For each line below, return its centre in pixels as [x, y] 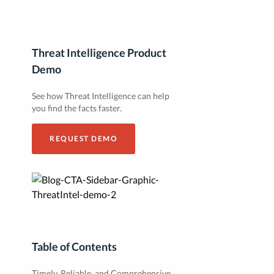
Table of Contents [74, 246]
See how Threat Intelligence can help [101, 96]
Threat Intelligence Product [99, 53]
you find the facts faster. [77, 108]
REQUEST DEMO [83, 139]
